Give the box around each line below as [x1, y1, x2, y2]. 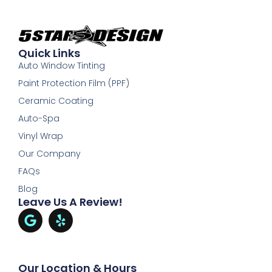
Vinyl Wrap [18, 129, 64, 142]
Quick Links [18, 45, 81, 61]
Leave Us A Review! [18, 194, 123, 209]
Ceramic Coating [18, 94, 94, 107]
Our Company [18, 147, 81, 160]
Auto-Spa [18, 112, 60, 124]
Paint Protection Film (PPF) [18, 76, 130, 89]
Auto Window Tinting [18, 59, 106, 72]
